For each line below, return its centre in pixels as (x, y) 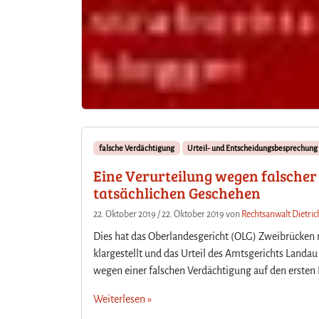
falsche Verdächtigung (136, 148)
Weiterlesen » (122, 299)
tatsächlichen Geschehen (177, 193)
